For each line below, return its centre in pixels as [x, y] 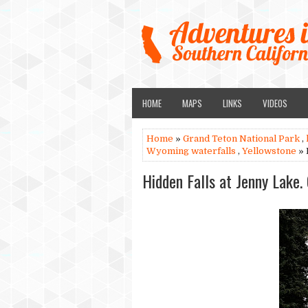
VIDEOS [275, 103]
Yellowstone [269, 151]
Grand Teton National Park [241, 139]
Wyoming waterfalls [191, 151]
